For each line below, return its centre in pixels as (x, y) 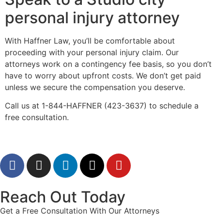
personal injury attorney (92, 17)
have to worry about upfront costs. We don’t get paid (103, 75)
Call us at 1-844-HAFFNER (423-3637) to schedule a (102, 106)
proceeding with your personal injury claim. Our (92, 52)
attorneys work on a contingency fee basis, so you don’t (108, 64)
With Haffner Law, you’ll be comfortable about (90, 40)
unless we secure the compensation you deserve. (95, 87)
